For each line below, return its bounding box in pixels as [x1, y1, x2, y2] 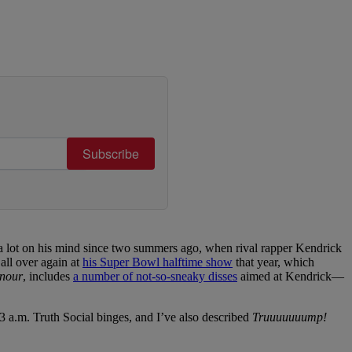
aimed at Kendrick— [237, 269, 344, 284]
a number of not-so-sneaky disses [73, 269, 237, 284]
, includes [23, 269, 73, 284]
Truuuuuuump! [252, 310, 327, 324]
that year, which [233, 255, 314, 269]
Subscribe [82, 145, 139, 163]
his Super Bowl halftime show [82, 255, 233, 269]
